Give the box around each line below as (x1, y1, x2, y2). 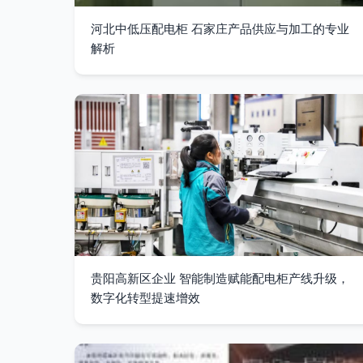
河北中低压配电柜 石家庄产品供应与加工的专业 (91, 21, 349, 36)
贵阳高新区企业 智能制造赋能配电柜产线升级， (91, 271, 349, 286)
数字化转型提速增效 (91, 290, 200, 305)
